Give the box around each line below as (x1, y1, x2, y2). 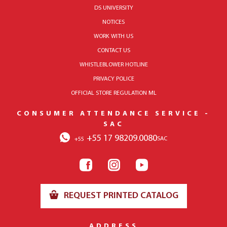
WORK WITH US (94, 33, 133, 40)
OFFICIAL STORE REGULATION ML (70, 90, 157, 96)
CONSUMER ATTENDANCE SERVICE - (17, 110, 210, 118)
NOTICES (102, 19, 125, 25)
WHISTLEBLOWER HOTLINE (79, 62, 148, 68)
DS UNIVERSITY (94, 5, 133, 11)
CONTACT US (97, 48, 130, 54)
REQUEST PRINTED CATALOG (61, 191, 178, 201)
